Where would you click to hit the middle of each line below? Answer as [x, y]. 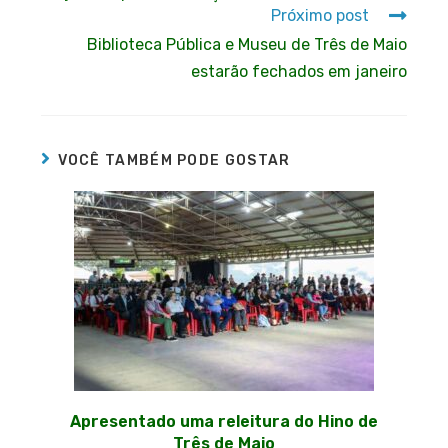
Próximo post [319, 15]
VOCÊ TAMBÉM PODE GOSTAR [174, 160]
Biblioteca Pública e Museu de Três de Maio [246, 44]
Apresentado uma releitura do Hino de [224, 421]
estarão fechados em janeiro [298, 71]
